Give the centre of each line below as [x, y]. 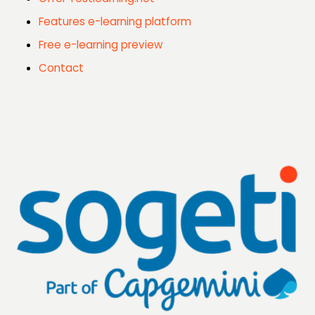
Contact [61, 68]
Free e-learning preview [101, 45]
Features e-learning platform [115, 22]
